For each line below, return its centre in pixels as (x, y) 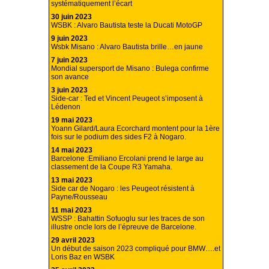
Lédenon (66, 107)
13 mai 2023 (72, 180)
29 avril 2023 (73, 240)
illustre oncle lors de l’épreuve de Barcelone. (124, 227)
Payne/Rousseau (79, 197)
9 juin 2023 (69, 39)
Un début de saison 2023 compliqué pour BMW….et (136, 249)
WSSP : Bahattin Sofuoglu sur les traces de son (128, 219)
